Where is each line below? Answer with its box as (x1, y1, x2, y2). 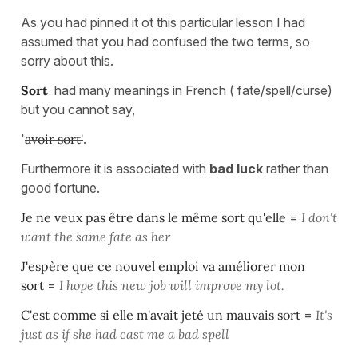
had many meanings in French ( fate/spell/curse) (51, 82, 332, 98)
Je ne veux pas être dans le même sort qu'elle (21, 209, 289, 225)
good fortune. (21, 179, 100, 196)
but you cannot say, (21, 101, 135, 117)
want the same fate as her (21, 228, 170, 245)
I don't (301, 209, 337, 225)
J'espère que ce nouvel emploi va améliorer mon (21, 257, 305, 274)
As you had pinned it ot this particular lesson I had (21, 14, 305, 30)
